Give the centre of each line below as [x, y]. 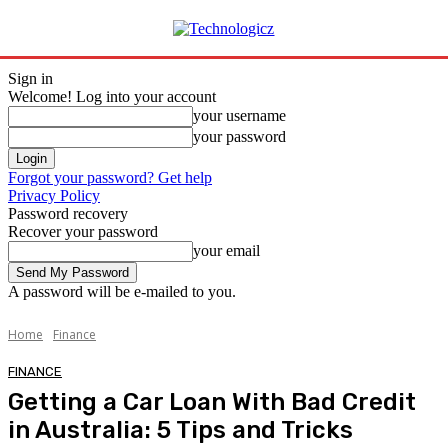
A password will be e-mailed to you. [122, 291]
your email [226, 250]
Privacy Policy [54, 195]
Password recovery [68, 213]
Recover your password [83, 231]
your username [239, 115]
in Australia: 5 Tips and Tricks [180, 429]
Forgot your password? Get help [110, 177]
